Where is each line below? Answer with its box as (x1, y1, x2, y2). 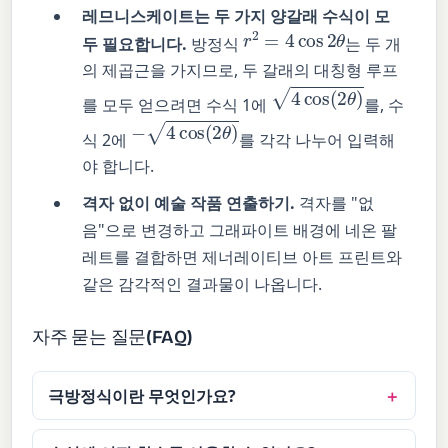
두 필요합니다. (82, 32, 188, 55)
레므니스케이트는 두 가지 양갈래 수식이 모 (82, 4, 391, 27)
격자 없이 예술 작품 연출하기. (82, 192, 296, 215)
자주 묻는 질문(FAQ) (32, 326, 193, 349)
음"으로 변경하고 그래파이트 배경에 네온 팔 (82, 219, 398, 242)
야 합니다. (82, 155, 155, 178)
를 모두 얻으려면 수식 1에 (82, 93, 272, 116)
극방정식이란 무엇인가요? (48, 384, 237, 407)
